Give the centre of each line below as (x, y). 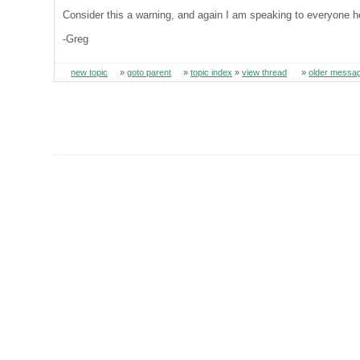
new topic (90, 72)
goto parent (149, 72)
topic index (212, 72)
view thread (265, 72)
